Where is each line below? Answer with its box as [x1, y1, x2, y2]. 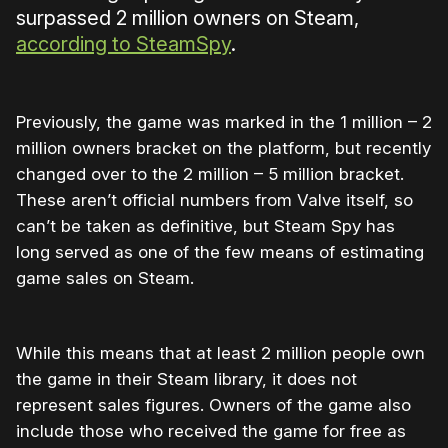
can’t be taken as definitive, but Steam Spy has [16, 216, 395, 237]
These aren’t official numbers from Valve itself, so [16, 190, 413, 211]
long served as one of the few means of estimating [16, 242, 424, 263]
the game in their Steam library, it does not [16, 369, 357, 390]
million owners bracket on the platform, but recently [16, 138, 431, 159]
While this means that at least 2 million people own [16, 343, 425, 364]
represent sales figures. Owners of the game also [16, 395, 411, 416]
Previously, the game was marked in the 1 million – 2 [16, 112, 432, 133]
